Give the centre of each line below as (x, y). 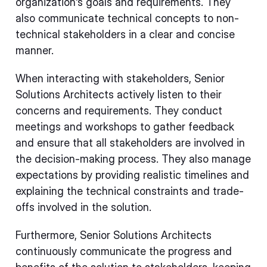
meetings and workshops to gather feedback (125, 127)
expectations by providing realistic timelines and (132, 175)
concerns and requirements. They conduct (119, 111)
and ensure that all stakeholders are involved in (130, 143)
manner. (35, 50)
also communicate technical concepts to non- (127, 18)
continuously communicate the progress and (124, 251)
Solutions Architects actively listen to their (119, 94)
